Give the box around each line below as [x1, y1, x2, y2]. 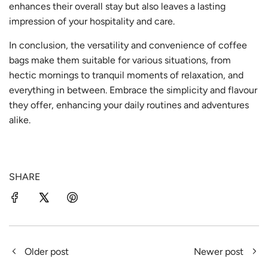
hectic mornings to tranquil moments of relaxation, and [9, 69, 243, 81]
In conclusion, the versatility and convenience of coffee [9, 39, 247, 51]
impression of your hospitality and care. [9, 15, 175, 27]
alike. [9, 114, 31, 126]
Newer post [194, 245, 243, 257]
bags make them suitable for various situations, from [9, 54, 231, 66]
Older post [25, 245, 69, 257]
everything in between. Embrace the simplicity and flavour [9, 84, 257, 96]
